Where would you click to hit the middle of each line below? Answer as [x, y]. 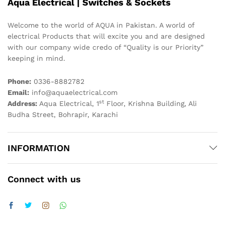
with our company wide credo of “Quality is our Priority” [105, 47]
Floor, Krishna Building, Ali [150, 104]
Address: [23, 104]
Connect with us [44, 179]
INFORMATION [39, 148]
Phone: [19, 82]
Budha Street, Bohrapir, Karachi [63, 115]
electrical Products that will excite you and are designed [106, 36]
